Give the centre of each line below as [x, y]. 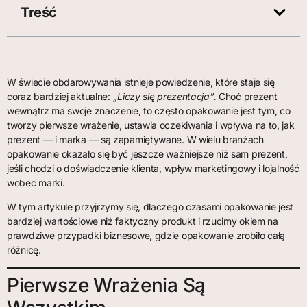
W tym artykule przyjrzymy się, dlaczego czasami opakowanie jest [150, 207]
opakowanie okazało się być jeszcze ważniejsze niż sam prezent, [147, 153]
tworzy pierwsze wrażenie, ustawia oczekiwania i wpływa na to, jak [151, 125]
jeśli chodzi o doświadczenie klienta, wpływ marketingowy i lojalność [153, 168]
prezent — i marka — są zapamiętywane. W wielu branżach [135, 139]
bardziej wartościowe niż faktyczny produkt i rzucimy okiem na [143, 221]
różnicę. [24, 250]
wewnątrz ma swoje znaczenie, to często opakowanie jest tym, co [149, 110]
